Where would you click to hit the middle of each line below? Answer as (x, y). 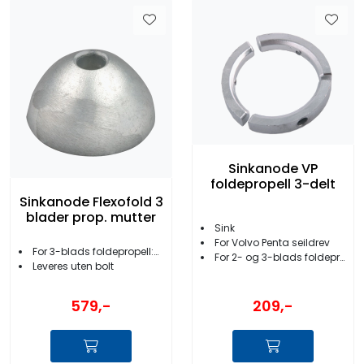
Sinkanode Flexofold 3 (91, 202)
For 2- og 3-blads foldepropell (277, 257)
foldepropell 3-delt (273, 184)
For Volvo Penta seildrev (272, 242)
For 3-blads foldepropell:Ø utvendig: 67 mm (93, 252)
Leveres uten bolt (73, 266)
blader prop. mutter (91, 218)
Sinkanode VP (273, 169)
